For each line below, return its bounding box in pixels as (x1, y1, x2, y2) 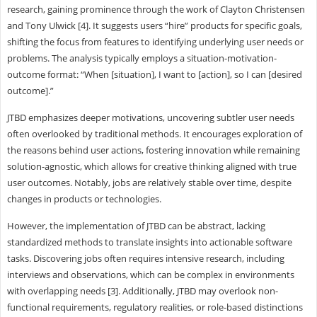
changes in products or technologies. (6, 192, 161, 205)
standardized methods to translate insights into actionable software (6, 235, 292, 248)
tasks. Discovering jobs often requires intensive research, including (6, 251, 284, 265)
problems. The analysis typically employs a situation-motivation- (6, 51, 277, 64)
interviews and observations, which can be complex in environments (6, 267, 294, 281)
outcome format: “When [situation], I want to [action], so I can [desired (6, 67, 302, 81)
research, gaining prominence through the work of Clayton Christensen (6, 2, 305, 16)
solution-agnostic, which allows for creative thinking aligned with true (6, 159, 296, 173)
